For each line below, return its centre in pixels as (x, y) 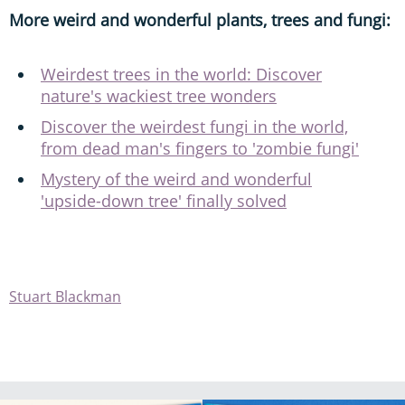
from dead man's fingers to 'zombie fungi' (200, 148)
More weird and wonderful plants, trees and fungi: (200, 19)
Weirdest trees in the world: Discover (181, 74)
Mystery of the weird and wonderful (176, 179)
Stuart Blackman (65, 296)
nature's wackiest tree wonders (159, 95)
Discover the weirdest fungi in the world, (194, 126)
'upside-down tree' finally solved (164, 200)
